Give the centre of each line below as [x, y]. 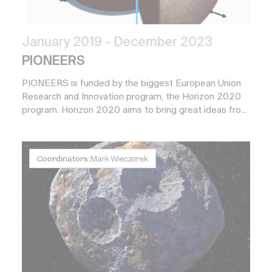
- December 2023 [159, 42]
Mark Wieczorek [119, 158]
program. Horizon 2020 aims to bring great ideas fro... [134, 110]
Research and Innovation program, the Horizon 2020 [131, 97]
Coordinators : [64, 158]
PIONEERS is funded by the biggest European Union [131, 83]
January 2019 [63, 42]
